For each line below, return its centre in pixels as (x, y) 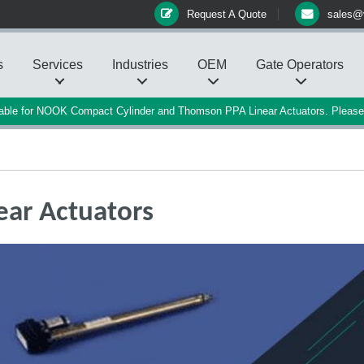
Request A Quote (227, 14)
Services (58, 65)
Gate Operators (300, 65)
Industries (140, 65)
